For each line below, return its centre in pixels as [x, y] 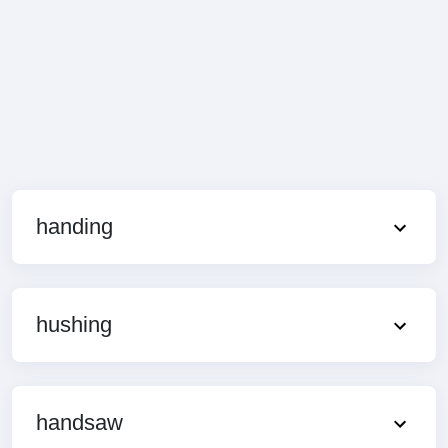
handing [74, 226]
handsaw [79, 422]
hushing [74, 324]
